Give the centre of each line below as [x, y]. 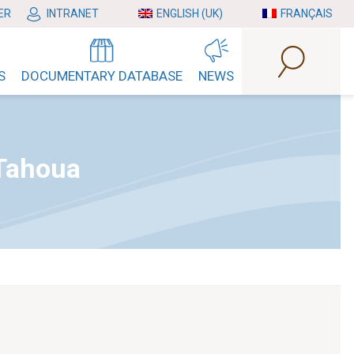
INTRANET [73, 13]
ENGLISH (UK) [190, 13]
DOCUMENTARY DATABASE [102, 76]
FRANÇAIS [307, 13]
